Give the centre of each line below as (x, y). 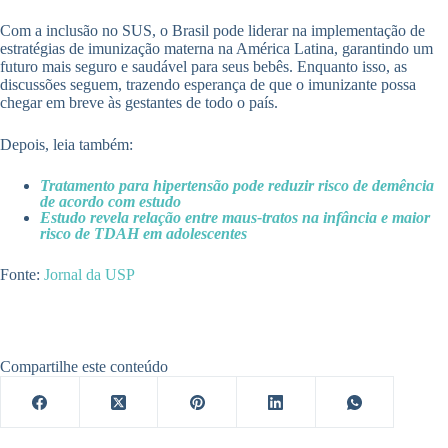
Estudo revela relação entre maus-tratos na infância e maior (235, 218)
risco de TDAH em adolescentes (143, 234)
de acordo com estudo (110, 202)
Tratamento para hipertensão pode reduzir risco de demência (237, 186)
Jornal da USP (87, 275)
